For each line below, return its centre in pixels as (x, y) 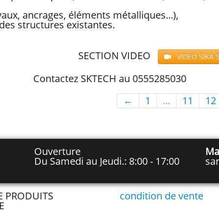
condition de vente (162, 196)
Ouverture (58, 151)
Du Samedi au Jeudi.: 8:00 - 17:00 (107, 161)
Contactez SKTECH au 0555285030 (109, 78)
